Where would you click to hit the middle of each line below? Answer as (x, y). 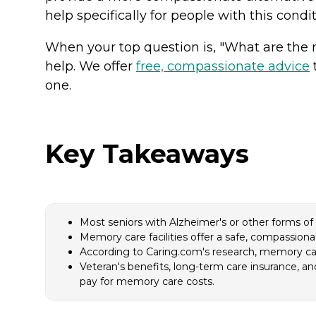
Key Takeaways (147, 154)
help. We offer (91, 66)
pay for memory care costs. (147, 282)
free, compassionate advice (223, 66)
